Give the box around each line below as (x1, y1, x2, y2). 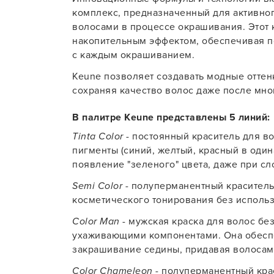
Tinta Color (72, 130, 124, 143)
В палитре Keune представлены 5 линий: (72, 111, 270, 124)
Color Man (72, 215, 120, 228)
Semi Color (72, 180, 122, 192)
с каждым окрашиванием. (72, 49, 194, 61)
